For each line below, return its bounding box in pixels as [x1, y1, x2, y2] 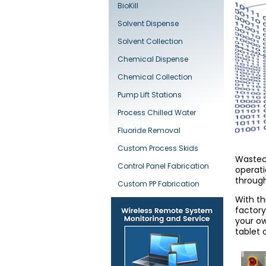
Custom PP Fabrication [118, 179, 199, 189]
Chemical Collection [118, 72, 192, 82]
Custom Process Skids [118, 143, 198, 153]
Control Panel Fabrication [118, 161, 209, 171]
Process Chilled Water [118, 107, 196, 118]
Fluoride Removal [118, 125, 180, 135]
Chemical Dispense [118, 54, 188, 64]
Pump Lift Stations [118, 90, 182, 100]
